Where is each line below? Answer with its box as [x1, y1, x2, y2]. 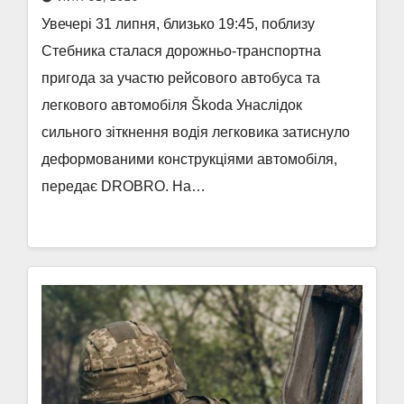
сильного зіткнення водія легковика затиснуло [41, 124, 350, 140]
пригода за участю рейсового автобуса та [41, 70, 320, 86]
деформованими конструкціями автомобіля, [41, 151, 337, 167]
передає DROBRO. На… [41, 179, 206, 194]
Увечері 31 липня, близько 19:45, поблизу [41, 16, 315, 32]
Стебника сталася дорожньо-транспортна [41, 43, 321, 59]
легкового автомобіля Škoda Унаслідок [41, 97, 302, 113]
